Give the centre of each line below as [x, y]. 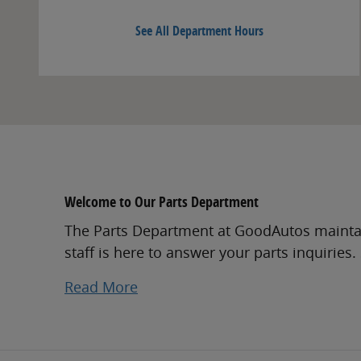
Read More [101, 286]
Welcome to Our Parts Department [162, 202]
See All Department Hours [199, 31]
